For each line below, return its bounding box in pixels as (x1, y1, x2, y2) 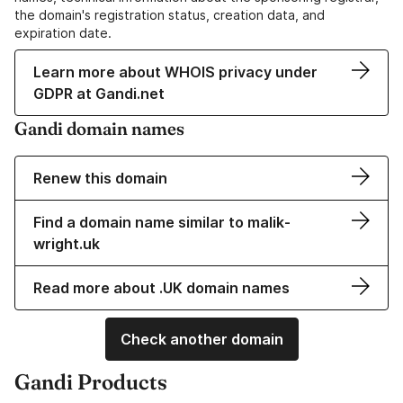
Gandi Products (14, 369, 167, 396)
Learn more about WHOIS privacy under (33, 63, 318, 82)
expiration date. (14, 25, 112, 41)
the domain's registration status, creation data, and (14, 7, 325, 23)
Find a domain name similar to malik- (33, 213, 291, 232)
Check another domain (120, 330, 283, 349)
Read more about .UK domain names (33, 279, 290, 298)
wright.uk (33, 235, 100, 254)
